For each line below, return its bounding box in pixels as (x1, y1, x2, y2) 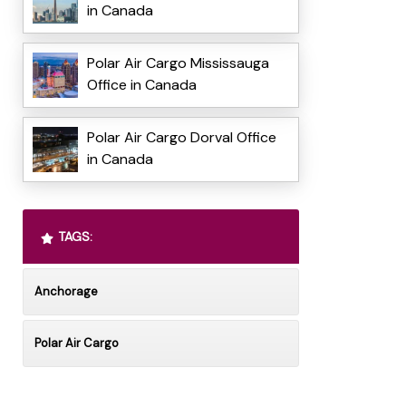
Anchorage (34, 284, 98, 300)
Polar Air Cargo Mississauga (86, 53, 269, 73)
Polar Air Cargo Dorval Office (86, 128, 276, 148)
